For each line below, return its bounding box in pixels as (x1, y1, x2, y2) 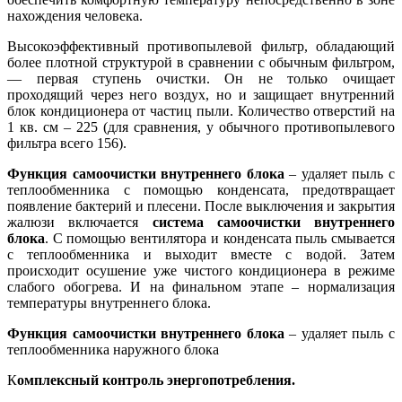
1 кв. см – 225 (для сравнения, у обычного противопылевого (7, 119, 395, 135)
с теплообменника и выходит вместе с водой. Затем (7, 247, 395, 263)
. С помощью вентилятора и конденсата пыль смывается (45, 231, 395, 247)
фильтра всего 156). (7, 135, 127, 152)
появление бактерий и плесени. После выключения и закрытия (7, 198, 395, 214)
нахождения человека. (7, 8, 143, 24)
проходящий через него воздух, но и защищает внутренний (7, 87, 395, 103)
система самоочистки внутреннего (152, 214, 395, 231)
